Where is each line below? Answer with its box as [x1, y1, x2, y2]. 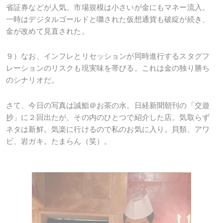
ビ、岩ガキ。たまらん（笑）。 [6, 136, 112, 145]
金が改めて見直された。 [6, 27, 89, 35]
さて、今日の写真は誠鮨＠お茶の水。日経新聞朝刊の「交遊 [6, 101, 210, 110]
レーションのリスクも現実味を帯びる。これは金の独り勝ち [6, 64, 210, 73]
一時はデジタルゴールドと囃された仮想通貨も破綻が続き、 [6, 15, 210, 23]
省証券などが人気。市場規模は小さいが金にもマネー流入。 [6, 3, 210, 11]
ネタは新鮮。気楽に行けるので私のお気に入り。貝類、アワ [6, 124, 210, 133]
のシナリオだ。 [6, 76, 59, 85]
